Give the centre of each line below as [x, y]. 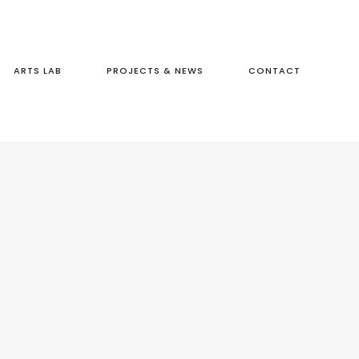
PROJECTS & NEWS [155, 71]
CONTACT [274, 71]
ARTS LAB [38, 71]
